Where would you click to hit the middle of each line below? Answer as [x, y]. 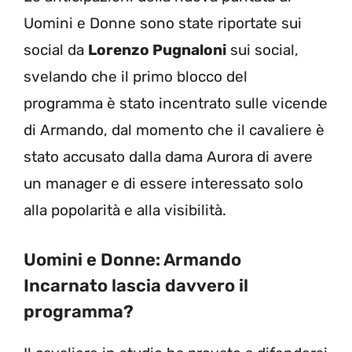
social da [56, 50]
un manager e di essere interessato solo [163, 184]
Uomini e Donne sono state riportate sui [163, 24]
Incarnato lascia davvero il [136, 285]
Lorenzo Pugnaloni [157, 50]
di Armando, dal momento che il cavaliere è [174, 130]
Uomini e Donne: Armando [132, 259]
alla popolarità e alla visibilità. [125, 211]
